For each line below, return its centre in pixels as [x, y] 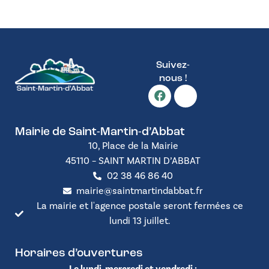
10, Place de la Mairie [133, 146]
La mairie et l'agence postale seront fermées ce [140, 206]
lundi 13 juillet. [140, 221]
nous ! [173, 78]
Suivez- [173, 65]
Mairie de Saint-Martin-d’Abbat [100, 132]
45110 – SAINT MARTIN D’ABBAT [133, 161]
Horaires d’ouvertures [79, 253]
